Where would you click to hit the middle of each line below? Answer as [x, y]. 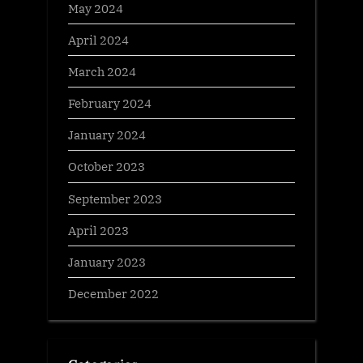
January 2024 [107, 135]
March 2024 [102, 71]
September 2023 [115, 198]
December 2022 [113, 294]
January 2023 [107, 261]
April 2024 [98, 39]
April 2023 [98, 230]
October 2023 [107, 167]
